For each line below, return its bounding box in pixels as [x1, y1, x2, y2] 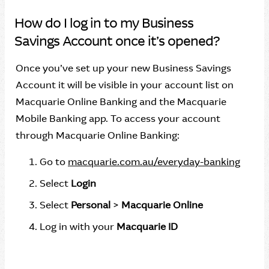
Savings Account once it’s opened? [14, 32, 219, 50]
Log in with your [40, 220, 116, 233]
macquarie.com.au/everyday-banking [68, 156, 240, 168]
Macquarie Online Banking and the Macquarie [16, 95, 226, 108]
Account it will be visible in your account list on [16, 79, 234, 91]
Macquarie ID [116, 220, 178, 233]
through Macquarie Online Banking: [16, 129, 180, 142]
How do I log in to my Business [14, 14, 193, 32]
